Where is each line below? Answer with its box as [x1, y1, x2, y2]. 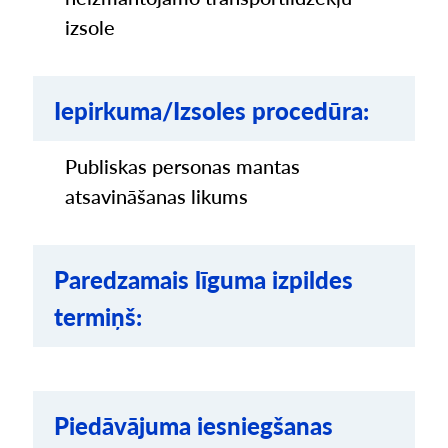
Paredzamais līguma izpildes [54, 265, 354, 295]
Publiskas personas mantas [65, 155, 301, 179]
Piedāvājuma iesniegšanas [54, 410, 334, 440]
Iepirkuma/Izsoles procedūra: [54, 96, 370, 126]
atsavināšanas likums [65, 185, 249, 209]
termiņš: [54, 302, 143, 332]
